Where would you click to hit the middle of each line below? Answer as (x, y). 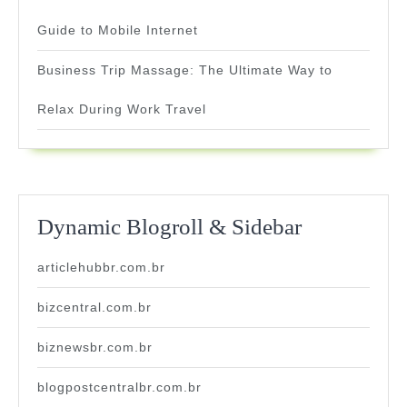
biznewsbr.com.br (95, 347)
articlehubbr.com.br (101, 268)
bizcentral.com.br (94, 308)
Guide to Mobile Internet (118, 30)
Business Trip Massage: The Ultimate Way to (185, 70)
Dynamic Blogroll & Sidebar (169, 227)
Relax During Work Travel (122, 109)
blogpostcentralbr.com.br (119, 387)
